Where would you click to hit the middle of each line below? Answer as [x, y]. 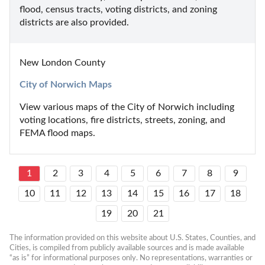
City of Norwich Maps [66, 84]
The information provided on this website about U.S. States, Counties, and [132, 237]
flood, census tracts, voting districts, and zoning [118, 9]
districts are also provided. [74, 22]
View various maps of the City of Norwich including [127, 107]
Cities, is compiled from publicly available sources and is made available [127, 248]
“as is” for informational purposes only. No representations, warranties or [131, 258]
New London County [62, 62]
